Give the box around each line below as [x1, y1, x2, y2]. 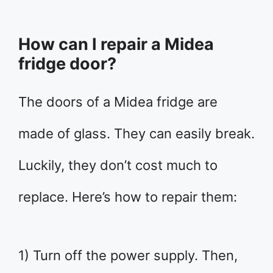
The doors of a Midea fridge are [18, 94, 218, 110]
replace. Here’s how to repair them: [18, 189, 237, 205]
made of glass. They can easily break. [18, 126, 255, 142]
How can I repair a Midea [18, 34, 214, 55]
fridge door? [18, 54, 116, 74]
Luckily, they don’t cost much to [18, 157, 218, 174]
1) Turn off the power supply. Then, [18, 247, 238, 264]
